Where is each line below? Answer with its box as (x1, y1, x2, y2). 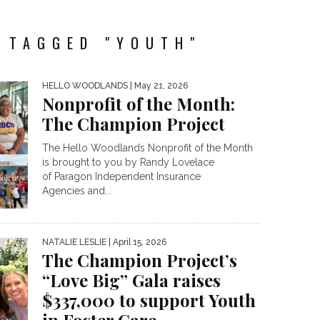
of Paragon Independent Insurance (42, 171, 201, 182)
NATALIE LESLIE (42, 237, 106, 248)
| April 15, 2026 (106, 237, 166, 248)
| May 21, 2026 (128, 81, 188, 91)
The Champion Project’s (42, 249, 237, 272)
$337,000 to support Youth (42, 289, 256, 312)
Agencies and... (42, 185, 111, 196)
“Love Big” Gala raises (42, 269, 221, 292)
